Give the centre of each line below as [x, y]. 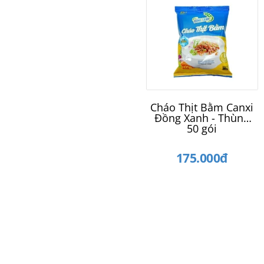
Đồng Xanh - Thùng [202, 118]
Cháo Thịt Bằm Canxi [202, 108]
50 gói [202, 129]
